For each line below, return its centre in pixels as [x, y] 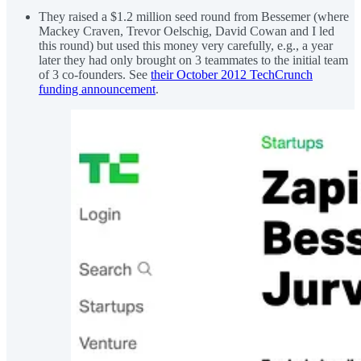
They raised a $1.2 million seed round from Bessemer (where [194, 16]
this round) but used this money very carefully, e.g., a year [186, 45]
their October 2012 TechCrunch [232, 74]
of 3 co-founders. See [95, 74]
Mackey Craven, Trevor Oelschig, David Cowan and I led [187, 31]
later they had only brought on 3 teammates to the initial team [193, 60]
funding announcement [97, 89]
